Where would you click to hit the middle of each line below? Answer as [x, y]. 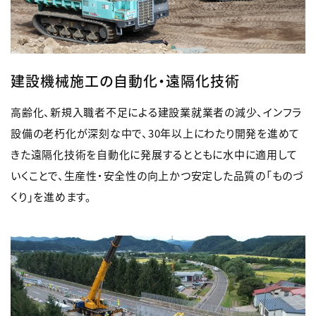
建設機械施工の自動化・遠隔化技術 [125, 81]
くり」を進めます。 [51, 197]
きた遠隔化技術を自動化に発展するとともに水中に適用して [154, 154]
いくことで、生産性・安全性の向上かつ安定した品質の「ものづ [157, 176]
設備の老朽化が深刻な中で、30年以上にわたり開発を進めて [155, 133]
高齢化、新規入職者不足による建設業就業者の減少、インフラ [156, 112]
